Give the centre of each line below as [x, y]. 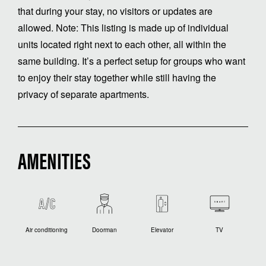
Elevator [162, 229]
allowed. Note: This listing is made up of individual [123, 27]
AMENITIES [54, 164]
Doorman [104, 229]
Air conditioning [47, 229]
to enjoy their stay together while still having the [117, 77]
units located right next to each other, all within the [122, 44]
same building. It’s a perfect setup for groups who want [132, 61]
